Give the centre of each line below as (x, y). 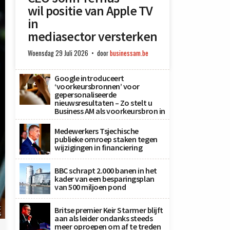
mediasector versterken (93, 37)
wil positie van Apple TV (90, 11)
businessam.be (129, 53)
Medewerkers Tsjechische (97, 131)
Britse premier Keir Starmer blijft (109, 210)
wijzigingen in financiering (99, 148)
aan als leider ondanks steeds (104, 218)
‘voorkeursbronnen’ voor (97, 87)
